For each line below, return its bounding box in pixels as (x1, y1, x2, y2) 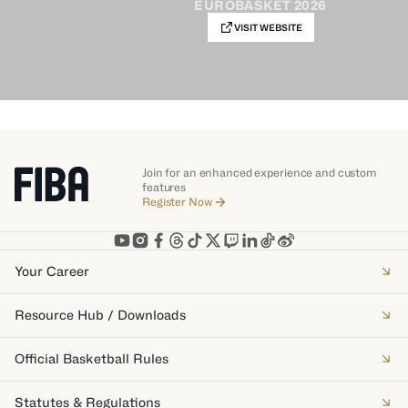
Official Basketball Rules (15, 351, 168, 366)
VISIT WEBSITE (233, 22, 302, 33)
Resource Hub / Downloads (15, 307, 186, 322)
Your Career (15, 263, 89, 279)
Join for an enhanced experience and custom (142, 166, 377, 179)
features (142, 180, 187, 194)
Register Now (142, 195, 213, 209)
